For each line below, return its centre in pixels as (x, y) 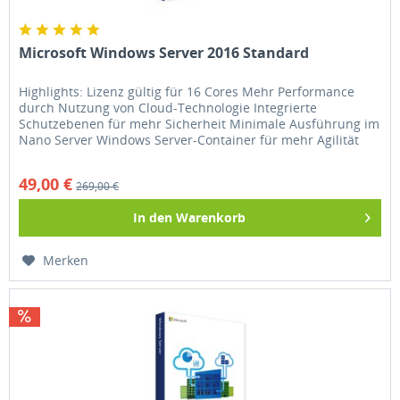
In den (153, 217)
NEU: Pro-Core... (67, 155)
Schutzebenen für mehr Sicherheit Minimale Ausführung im (200, 123)
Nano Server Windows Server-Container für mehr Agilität (189, 139)
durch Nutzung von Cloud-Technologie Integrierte (168, 107)
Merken (66, 260)
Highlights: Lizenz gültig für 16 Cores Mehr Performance (187, 91)
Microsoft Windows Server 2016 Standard (164, 52)
